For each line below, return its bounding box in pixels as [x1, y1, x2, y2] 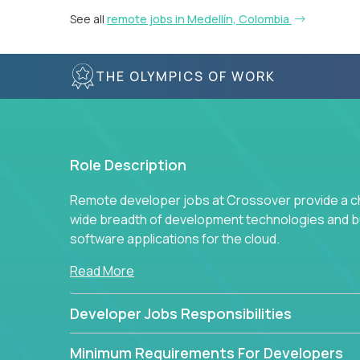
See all [70, 11, 107, 27]
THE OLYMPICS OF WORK [96, 67, 276, 85]
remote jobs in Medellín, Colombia [107, 11, 292, 27]
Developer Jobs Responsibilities [70, 304, 292, 323]
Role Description [70, 155, 186, 174]
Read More [70, 262, 134, 280]
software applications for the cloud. [70, 230, 282, 247]
